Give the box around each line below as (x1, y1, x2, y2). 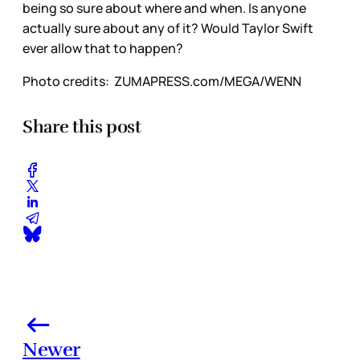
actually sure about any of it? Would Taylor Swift (22, 18, 313, 37)
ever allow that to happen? (22, 39, 183, 57)
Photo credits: (22, 72, 112, 90)
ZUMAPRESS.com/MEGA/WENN (112, 72, 301, 90)
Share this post (22, 116, 141, 138)
